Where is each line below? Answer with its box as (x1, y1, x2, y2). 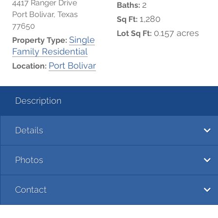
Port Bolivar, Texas (12, 9, 78, 19)
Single (69, 34, 95, 45)
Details (15, 125, 43, 135)
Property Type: (12, 35, 69, 45)
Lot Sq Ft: (116, 28, 154, 38)
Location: (12, 61, 49, 71)
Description (15, 95, 61, 106)
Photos (15, 154, 43, 165)
